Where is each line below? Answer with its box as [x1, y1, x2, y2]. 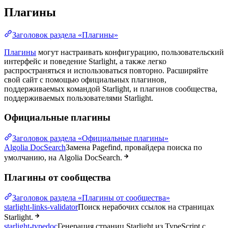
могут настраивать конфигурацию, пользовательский [36, 47, 224, 56]
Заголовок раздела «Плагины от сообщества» [12, 193, 170, 203]
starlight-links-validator [4, 203, 78, 212]
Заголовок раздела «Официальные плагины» [12, 133, 168, 142]
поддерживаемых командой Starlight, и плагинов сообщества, [4, 84, 217, 93]
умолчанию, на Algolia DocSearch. [4, 153, 122, 162]
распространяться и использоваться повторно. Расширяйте [4, 66, 208, 75]
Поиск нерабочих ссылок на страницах [78, 203, 214, 212]
